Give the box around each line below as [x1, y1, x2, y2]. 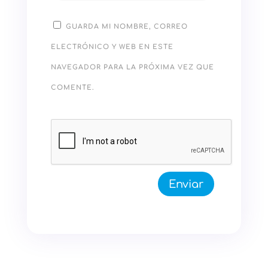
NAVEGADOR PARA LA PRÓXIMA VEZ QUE [50, 63, 214, 72]
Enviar [169, 178, 204, 190]
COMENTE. [50, 84, 95, 92]
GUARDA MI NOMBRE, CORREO [65, 23, 188, 31]
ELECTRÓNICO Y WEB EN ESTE [50, 43, 173, 51]
